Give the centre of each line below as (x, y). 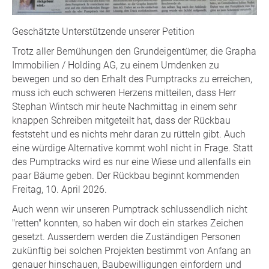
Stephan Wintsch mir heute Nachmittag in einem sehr (124, 107)
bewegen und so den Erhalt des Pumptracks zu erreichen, (132, 79)
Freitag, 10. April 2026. (59, 190)
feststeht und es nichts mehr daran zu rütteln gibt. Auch (129, 134)
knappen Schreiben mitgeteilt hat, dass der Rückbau (121, 121)
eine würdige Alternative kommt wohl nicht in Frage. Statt (132, 148)
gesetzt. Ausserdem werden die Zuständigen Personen (126, 237)
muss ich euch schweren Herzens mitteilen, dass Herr (124, 93)
